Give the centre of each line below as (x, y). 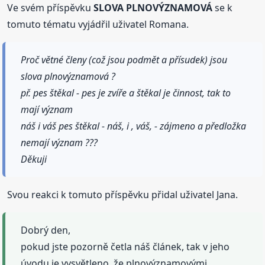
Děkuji (34, 159)
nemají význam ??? (59, 142)
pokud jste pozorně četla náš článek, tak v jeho (125, 246)
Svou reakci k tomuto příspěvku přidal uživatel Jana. (123, 194)
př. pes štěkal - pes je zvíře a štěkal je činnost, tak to (126, 93)
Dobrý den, (46, 230)
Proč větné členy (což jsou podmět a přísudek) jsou (124, 59)
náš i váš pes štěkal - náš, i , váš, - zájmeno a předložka (134, 126)
